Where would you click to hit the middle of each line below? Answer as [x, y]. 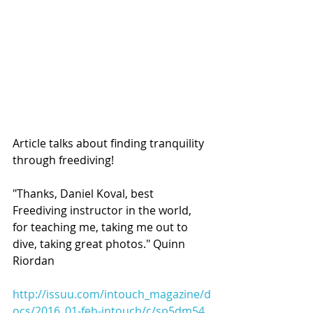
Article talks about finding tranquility [110, 144]
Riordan [34, 261]
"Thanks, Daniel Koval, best [85, 194]
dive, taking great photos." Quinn [100, 244]
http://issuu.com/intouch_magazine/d [112, 294]
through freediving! [63, 160]
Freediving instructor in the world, [103, 211]
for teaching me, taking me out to [102, 227]
